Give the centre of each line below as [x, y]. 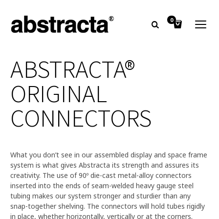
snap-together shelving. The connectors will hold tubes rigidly [108, 206]
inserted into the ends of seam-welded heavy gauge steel [102, 186]
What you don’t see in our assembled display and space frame [109, 155]
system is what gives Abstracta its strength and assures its [105, 165]
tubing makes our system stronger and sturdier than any [100, 196]
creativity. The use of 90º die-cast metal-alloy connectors [101, 175]
